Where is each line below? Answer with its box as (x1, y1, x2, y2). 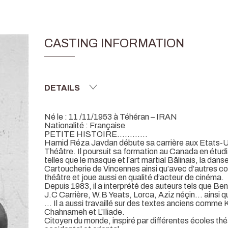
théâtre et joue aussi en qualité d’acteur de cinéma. (44, 173, 224, 182)
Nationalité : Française (44, 121, 125, 130)
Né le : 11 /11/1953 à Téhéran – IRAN (44, 112, 177, 121)
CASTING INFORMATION (44, 37, 184, 50)
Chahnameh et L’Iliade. (44, 207, 125, 216)
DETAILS (44, 83, 80, 92)
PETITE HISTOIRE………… (44, 129, 148, 138)
